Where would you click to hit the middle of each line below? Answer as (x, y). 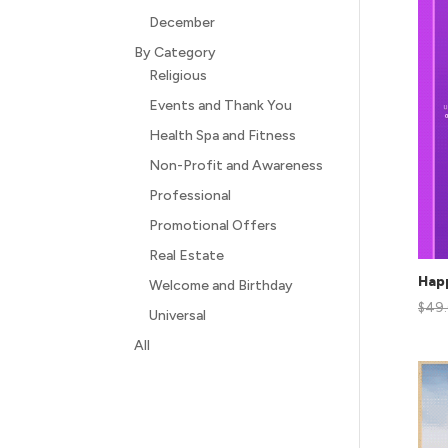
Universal (178, 315)
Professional (190, 195)
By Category (175, 52)
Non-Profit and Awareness (236, 165)
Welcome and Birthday (221, 285)
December (182, 22)
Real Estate (187, 255)
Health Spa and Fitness (223, 135)
